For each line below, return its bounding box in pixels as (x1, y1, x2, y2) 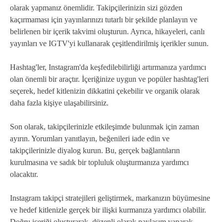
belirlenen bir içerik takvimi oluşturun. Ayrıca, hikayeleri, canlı (10, 27, 205, 36)
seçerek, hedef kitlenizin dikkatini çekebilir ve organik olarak (10, 87, 200, 96)
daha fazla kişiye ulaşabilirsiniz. (10, 99, 109, 108)
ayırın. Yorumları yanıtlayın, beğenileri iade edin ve (10, 134, 169, 143)
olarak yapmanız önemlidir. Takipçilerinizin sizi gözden (10, 3, 182, 12)
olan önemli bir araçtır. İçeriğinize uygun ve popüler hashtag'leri (10, 75, 209, 84)
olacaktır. (10, 170, 38, 179)
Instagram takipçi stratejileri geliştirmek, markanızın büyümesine (10, 194, 210, 203)
